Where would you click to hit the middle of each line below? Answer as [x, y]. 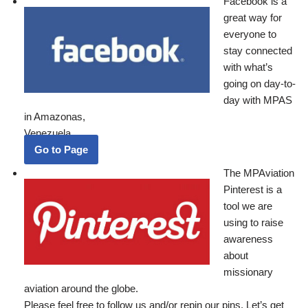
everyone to [250, 34]
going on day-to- [260, 84]
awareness [248, 239]
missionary [248, 272]
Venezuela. [49, 133]
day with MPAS [258, 100]
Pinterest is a [253, 190]
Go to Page [61, 150]
